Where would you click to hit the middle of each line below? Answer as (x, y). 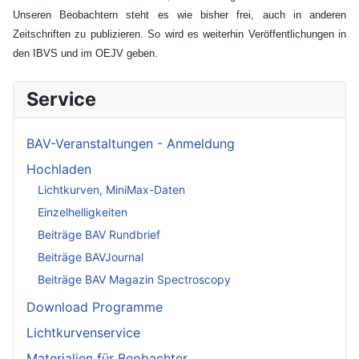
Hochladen (59, 169)
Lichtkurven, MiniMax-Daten (111, 190)
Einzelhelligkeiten (83, 212)
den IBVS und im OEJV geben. (85, 53)
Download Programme (95, 307)
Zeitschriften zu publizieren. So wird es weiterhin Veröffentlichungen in (179, 34)
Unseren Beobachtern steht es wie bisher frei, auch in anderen (179, 14)
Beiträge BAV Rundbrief (99, 235)
